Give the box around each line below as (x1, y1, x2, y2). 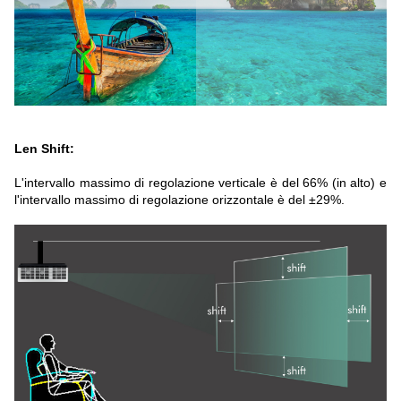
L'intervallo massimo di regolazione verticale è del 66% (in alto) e (14, 175, 387, 191)
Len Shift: (14, 141, 74, 157)
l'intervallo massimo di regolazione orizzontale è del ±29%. (14, 192, 345, 208)
